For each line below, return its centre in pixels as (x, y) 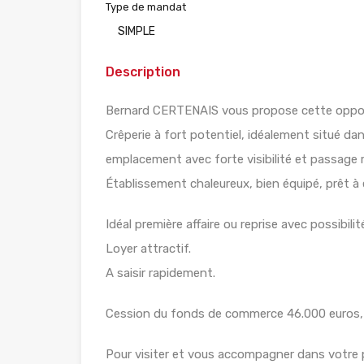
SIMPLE (136, 31)
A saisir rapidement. (160, 273)
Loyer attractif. (148, 248)
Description (143, 71)
